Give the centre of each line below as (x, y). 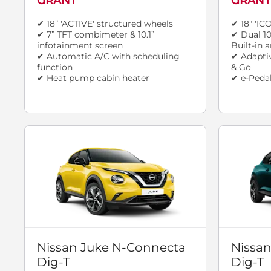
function (55, 67)
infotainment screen (80, 46)
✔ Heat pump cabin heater (93, 78)
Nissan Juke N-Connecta (111, 248)
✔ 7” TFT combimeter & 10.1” (96, 35)
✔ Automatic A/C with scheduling (108, 57)
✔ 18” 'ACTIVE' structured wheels (105, 24)
